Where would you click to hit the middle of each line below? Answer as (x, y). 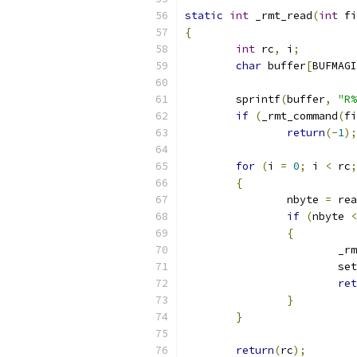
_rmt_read (280, 16)
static (204, 16)
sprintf (258, 99)
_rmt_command (300, 116)
